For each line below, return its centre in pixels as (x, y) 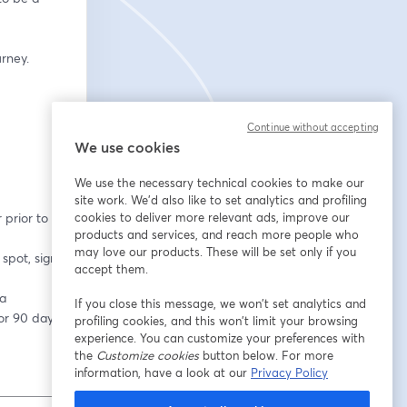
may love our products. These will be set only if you (215, 252)
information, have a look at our (163, 372)
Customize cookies (148, 355)
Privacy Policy (289, 372)
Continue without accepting (313, 127)
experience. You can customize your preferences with (220, 338)
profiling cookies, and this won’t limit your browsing (216, 321)
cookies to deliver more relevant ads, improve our (212, 217)
